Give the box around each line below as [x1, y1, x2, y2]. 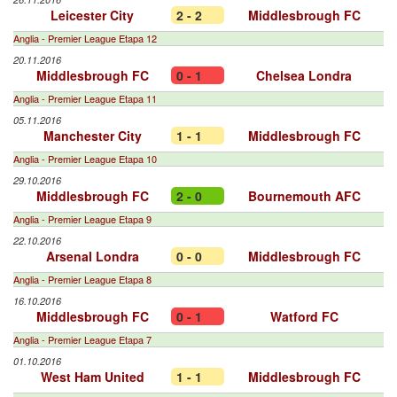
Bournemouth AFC [247, 187, 361, 205]
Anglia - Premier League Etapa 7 [13, 332, 152, 346]
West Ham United [40, 368, 144, 385]
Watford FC [269, 307, 339, 325]
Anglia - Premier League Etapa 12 [13, 31, 157, 45]
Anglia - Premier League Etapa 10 [13, 152, 157, 166]
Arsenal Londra [45, 247, 139, 265]
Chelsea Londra [256, 66, 352, 84]
